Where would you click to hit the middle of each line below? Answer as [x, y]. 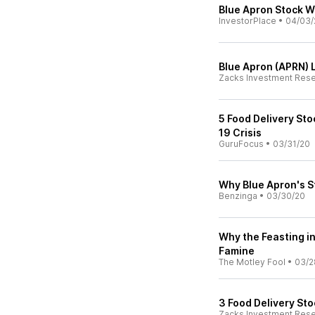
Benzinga [238, 196]
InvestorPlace [247, 21]
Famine [237, 251]
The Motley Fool [252, 262]
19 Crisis [240, 133]
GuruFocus [241, 144]
